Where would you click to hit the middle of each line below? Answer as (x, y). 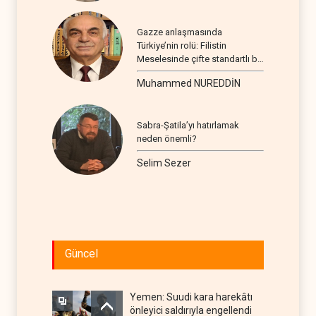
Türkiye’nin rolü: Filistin (182, 46)
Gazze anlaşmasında (180, 32)
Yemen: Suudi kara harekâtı (191, 297)
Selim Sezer (164, 163)
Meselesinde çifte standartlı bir (200, 59)
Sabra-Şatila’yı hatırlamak (188, 126)
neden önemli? (167, 139)
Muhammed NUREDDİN (189, 84)
